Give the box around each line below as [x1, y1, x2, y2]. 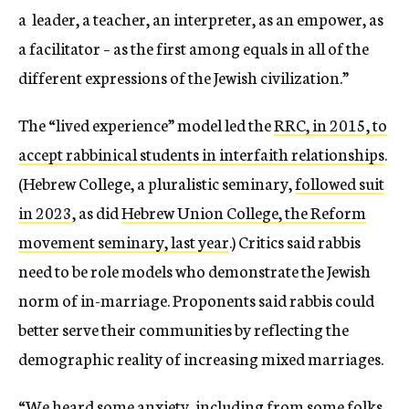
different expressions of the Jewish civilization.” [18, 64, 349, 89]
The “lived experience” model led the [18, 111, 274, 136]
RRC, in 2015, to [274, 111, 387, 136]
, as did [72, 199, 121, 224]
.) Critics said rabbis [229, 228, 361, 253]
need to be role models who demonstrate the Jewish [18, 257, 371, 282]
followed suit [295, 170, 384, 194]
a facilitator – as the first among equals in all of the [18, 35, 369, 59]
